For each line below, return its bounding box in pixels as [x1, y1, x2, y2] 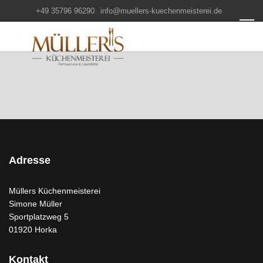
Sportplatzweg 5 [9, 212, 69, 221]
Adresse [9, 154, 50, 166]
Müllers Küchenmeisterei [9, 186, 100, 195]
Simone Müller [9, 199, 62, 208]
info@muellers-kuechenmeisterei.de [100, 7, 222, 15]
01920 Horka [9, 225, 57, 234]
